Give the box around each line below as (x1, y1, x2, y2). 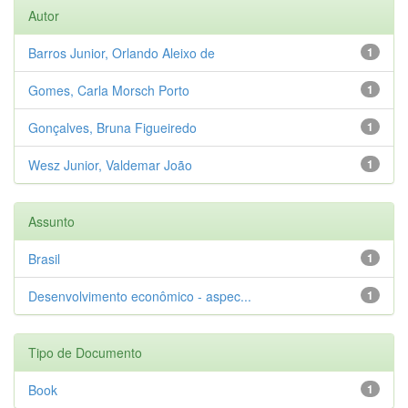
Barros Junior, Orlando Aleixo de (28, 43, 215, 62)
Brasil (28, 249, 60, 268)
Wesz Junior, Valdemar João (28, 155, 192, 174)
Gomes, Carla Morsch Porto (28, 80, 189, 99)
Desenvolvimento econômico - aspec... (28, 286, 251, 305)
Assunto (28, 211, 75, 230)
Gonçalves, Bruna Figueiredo (28, 117, 197, 137)
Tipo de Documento (28, 342, 142, 362)
